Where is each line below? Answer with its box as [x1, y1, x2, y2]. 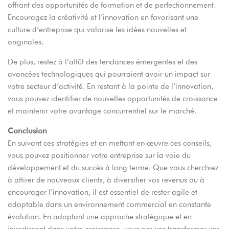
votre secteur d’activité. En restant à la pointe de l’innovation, [8, 82, 213, 91]
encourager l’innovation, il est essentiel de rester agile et [8, 188, 197, 197]
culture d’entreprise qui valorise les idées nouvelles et [8, 25, 187, 35]
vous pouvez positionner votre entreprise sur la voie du [8, 151, 191, 161]
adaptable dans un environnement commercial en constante [8, 200, 211, 210]
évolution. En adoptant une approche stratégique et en [8, 212, 192, 222]
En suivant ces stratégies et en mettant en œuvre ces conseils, [8, 139, 212, 148]
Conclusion [8, 126, 47, 136]
